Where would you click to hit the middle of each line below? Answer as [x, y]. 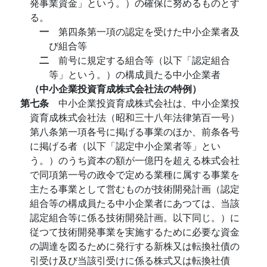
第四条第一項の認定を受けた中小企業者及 [149, 31]
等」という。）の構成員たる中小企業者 [135, 74]
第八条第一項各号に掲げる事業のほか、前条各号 [135, 131]
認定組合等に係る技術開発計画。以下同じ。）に [135, 217]
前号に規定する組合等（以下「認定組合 [144, 60]
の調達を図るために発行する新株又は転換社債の [135, 246]
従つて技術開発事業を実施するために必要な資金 [135, 232]
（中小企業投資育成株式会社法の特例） [116, 89]
